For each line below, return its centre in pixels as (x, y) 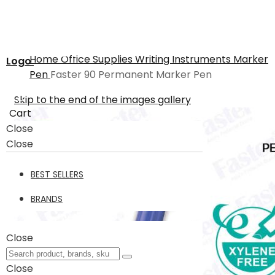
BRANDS (47, 199)
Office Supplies (98, 59)
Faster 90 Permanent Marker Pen (131, 75)
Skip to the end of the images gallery (103, 100)
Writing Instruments (184, 59)
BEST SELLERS (57, 174)
